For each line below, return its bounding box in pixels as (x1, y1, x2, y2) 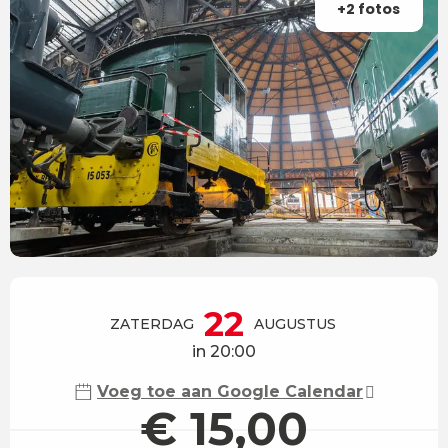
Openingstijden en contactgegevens (10, 276, 387, 305)
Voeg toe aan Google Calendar (97, 381, 363, 401)
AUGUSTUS (254, 314, 336, 333)
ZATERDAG (110, 314, 194, 333)
